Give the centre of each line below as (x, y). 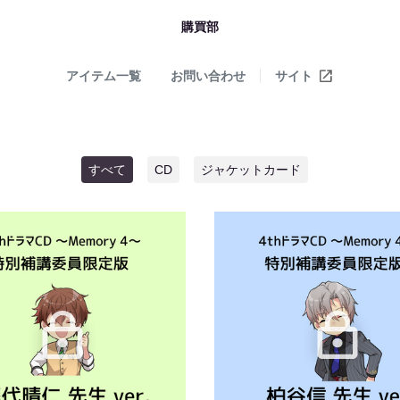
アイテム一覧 (103, 76)
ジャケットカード (251, 170)
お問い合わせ (208, 76)
